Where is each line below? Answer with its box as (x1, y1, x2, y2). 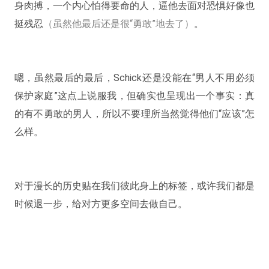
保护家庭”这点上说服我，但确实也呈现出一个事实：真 (14, 90, 255, 102)
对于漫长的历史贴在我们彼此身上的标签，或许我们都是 (14, 180, 255, 192)
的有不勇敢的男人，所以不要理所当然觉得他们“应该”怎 (14, 108, 255, 120)
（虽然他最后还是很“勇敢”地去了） (43, 18, 194, 30)
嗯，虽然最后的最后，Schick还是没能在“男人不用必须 (14, 72, 255, 84)
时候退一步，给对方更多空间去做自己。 (14, 198, 187, 210)
